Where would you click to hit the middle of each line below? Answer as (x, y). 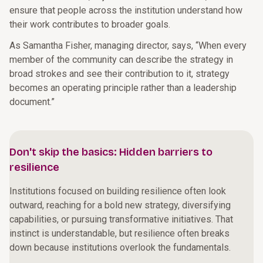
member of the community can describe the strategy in (121, 60)
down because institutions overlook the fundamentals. (120, 247)
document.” (32, 102)
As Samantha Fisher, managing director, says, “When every (128, 45)
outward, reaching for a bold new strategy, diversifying (120, 205)
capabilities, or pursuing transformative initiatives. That (121, 219)
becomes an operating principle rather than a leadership (123, 88)
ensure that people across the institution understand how (126, 10)
